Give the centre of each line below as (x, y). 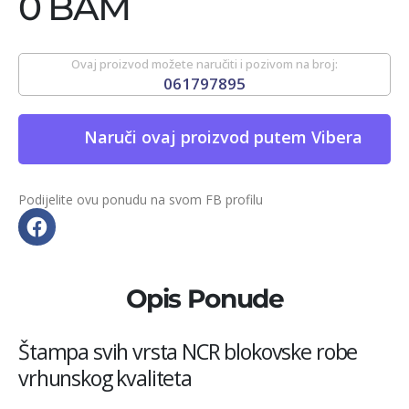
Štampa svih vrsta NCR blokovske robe (188, 351)
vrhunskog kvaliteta (105, 378)
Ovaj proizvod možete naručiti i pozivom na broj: (204, 64)
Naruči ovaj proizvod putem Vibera (223, 137)
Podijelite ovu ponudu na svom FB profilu (141, 200)
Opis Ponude (204, 298)
